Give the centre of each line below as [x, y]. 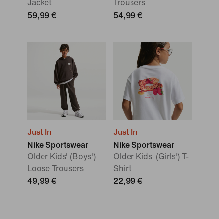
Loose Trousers [55, 168]
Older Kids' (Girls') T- [151, 157]
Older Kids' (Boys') [62, 157]
